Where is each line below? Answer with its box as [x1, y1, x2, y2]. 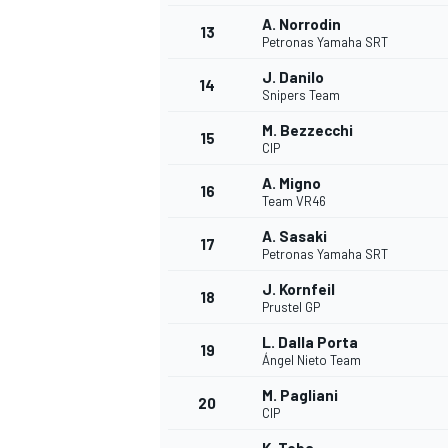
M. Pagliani [262, 386, 338, 405]
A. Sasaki [262, 227, 327, 246]
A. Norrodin [262, 15, 341, 34]
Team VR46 [262, 193, 326, 210]
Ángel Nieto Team [262, 352, 361, 369]
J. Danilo [262, 68, 324, 87]
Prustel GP [262, 299, 320, 316]
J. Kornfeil [262, 280, 335, 299]
